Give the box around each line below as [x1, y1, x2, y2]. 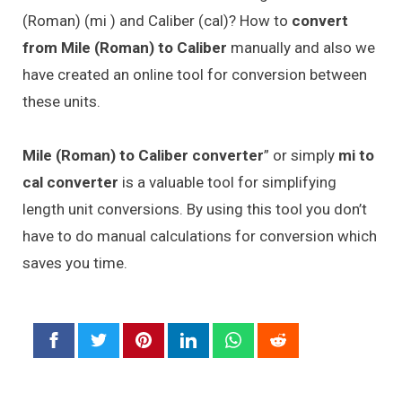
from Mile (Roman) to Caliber [22, 38, 231, 57]
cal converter [22, 173, 118, 192]
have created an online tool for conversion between [22, 65, 367, 83]
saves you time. [22, 254, 127, 273]
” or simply [264, 146, 338, 165]
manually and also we [231, 38, 375, 57]
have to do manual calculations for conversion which [22, 227, 377, 246]
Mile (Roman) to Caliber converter [22, 146, 264, 165]
